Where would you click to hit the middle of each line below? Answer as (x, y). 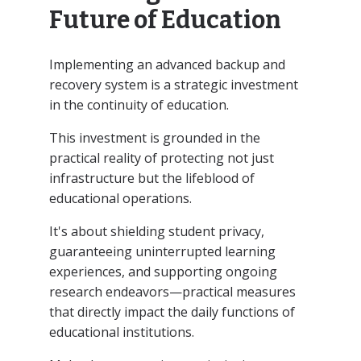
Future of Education (165, 20)
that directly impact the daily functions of (172, 311)
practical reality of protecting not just (161, 158)
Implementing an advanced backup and (167, 64)
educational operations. (120, 198)
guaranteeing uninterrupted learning (162, 251)
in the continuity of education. (139, 104)
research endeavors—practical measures (172, 291)
